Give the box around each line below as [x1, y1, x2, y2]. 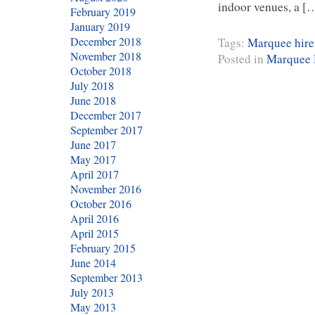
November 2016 [70, 181, 141, 196]
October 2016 [70, 196, 131, 211]
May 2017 [70, 152, 116, 167]
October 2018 [70, 63, 131, 78]
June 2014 [70, 255, 116, 270]
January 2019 [70, 19, 130, 34]
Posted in [218, 50, 266, 67]
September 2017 [70, 122, 143, 137]
